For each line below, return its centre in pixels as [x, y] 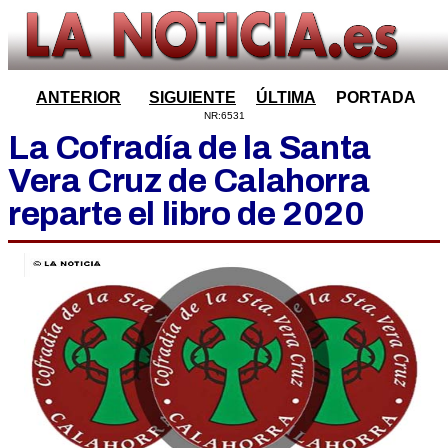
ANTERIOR [78, 97]
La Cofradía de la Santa [189, 147]
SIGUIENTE [192, 97]
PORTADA [376, 97]
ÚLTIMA [286, 97]
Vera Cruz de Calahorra [189, 180]
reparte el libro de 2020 [186, 213]
